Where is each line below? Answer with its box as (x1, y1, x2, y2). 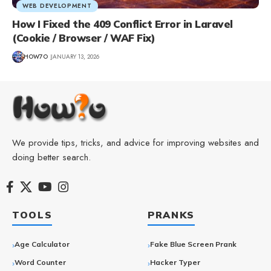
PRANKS (148, 208, 195, 221)
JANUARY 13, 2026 (51, 52, 99, 62)
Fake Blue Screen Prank (150, 240, 237, 249)
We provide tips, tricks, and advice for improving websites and (12, 135, 259, 149)
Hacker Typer (150, 258, 200, 267)
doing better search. (12, 150, 91, 164)
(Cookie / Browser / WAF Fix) (12, 31, 155, 44)
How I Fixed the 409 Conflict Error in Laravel (12, 17, 233, 30)
